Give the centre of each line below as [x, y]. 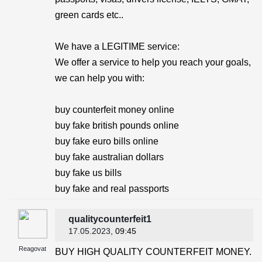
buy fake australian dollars [109, 157]
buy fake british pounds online [117, 125]
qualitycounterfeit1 [110, 219]
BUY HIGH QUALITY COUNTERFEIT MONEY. [153, 252]
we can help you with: [100, 78]
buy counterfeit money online [115, 110]
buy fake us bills [88, 173]
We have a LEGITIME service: [117, 46]
